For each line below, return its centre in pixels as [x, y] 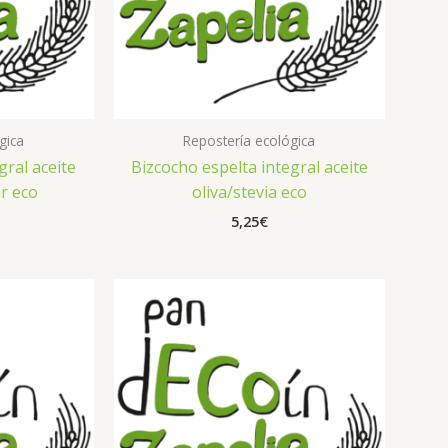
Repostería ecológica [249, 140]
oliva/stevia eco [249, 192]
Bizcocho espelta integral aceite [249, 167]
